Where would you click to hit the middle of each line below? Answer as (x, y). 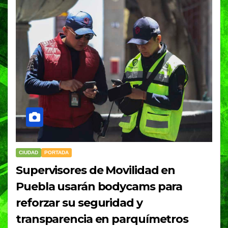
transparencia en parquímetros (102, 219)
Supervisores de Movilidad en (96, 170)
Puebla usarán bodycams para (99, 187)
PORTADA (56, 153)
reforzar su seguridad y (79, 203)
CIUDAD (28, 153)
